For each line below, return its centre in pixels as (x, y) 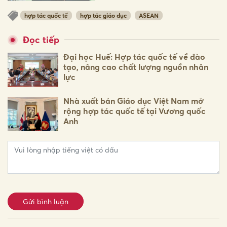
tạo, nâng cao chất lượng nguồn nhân (136, 67)
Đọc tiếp (41, 40)
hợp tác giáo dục (103, 16)
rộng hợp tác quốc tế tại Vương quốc (135, 111)
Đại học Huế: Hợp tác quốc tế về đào (134, 57)
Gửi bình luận (46, 202)
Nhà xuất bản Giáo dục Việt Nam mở (134, 101)
